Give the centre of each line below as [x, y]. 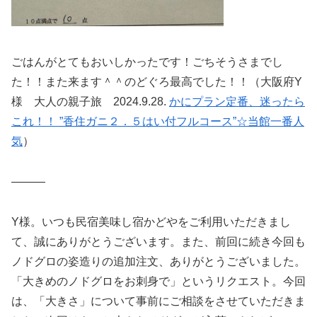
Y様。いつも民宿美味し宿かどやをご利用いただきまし [151, 221]
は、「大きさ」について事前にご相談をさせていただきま [158, 301]
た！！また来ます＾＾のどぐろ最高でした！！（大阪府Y [157, 82]
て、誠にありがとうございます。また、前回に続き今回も [158, 241]
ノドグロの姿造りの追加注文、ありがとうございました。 [158, 261]
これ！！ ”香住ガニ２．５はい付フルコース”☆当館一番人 [158, 122]
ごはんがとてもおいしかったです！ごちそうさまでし [147, 62]
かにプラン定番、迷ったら [237, 102]
